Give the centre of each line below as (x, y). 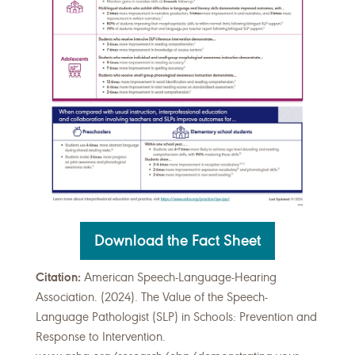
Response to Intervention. (101, 337)
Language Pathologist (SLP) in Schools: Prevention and (176, 317)
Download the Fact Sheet (177, 241)
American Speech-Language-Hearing (179, 278)
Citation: (58, 278)
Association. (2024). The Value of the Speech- (152, 298)
